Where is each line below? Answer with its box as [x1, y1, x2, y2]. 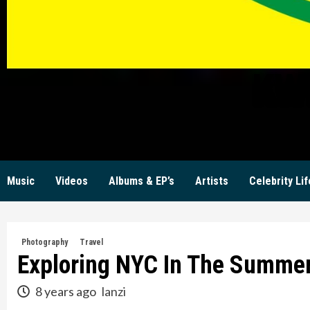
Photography [21, 237, 68, 248]
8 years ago [33, 284, 98, 300]
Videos [55, 174, 88, 188]
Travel [80, 237, 103, 248]
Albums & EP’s [109, 174, 174, 188]
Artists [195, 174, 228, 188]
